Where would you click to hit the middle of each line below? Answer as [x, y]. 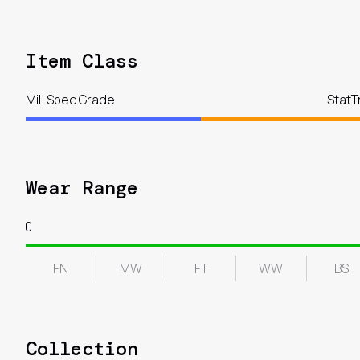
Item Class [82, 61]
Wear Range [82, 188]
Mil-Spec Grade [70, 100]
